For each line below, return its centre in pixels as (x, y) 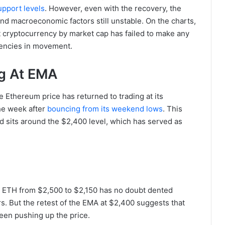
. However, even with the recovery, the (113, 8)
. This (173, 109)
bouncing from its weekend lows (105, 109)
